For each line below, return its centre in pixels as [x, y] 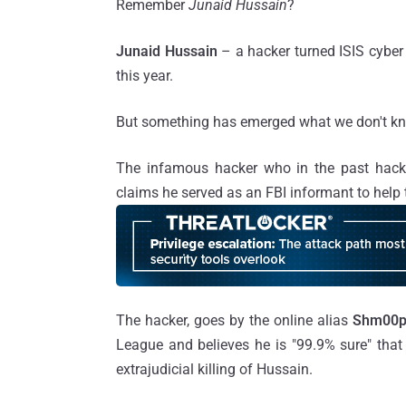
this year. [145, 75]
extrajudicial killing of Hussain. [214, 369]
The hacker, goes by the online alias [235, 320]
